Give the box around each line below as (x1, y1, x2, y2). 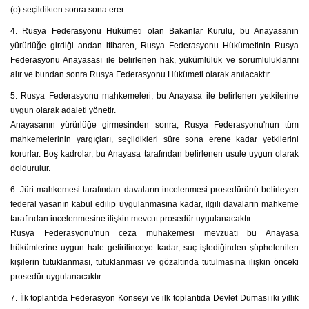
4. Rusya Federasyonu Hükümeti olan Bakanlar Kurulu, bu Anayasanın (10, 26, 299, 36)
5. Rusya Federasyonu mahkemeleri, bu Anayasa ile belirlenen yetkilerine (10, 91, 299, 101)
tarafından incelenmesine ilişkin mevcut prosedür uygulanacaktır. (10, 214, 252, 223)
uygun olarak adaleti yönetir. (10, 106, 116, 115)
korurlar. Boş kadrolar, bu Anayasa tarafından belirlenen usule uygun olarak (10, 149, 299, 159)
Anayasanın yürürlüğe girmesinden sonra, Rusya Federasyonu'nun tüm (10, 120, 299, 130)
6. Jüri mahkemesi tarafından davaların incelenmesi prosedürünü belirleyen (10, 185, 299, 195)
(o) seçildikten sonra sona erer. (10, 5, 126, 14)
